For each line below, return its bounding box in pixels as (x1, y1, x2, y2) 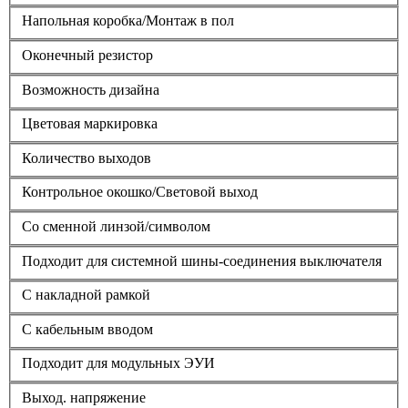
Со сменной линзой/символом (22, 218, 210, 234)
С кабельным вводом (22, 321, 153, 337)
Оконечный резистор (22, 46, 153, 63)
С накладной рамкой (22, 287, 150, 303)
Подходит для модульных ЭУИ (22, 355, 215, 372)
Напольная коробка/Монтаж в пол (22, 13, 234, 29)
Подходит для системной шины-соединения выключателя (22, 252, 382, 269)
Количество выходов (22, 149, 151, 166)
